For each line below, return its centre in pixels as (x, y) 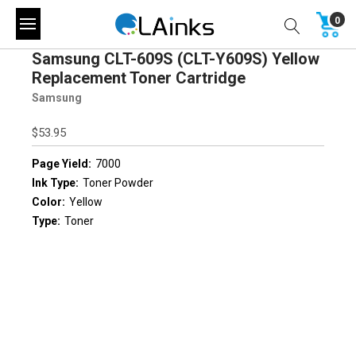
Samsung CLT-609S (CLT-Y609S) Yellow (176, 58)
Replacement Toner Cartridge (139, 77)
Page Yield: (62, 163)
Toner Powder (118, 182)
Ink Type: (55, 182)
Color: (48, 202)
